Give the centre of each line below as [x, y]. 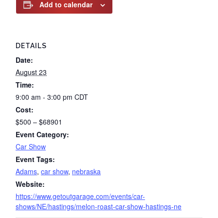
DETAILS [31, 46]
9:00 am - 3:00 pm [45, 97]
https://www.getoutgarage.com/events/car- [80, 196]
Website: [30, 184]
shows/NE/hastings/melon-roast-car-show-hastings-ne [99, 206]
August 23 [31, 72]
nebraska [86, 171]
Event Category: [42, 134]
